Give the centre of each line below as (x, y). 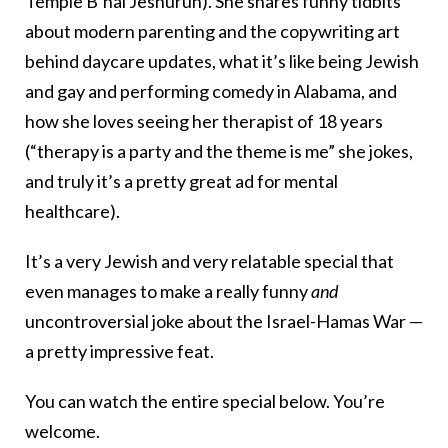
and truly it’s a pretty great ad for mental (181, 180)
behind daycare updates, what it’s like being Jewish (222, 60)
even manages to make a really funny (168, 290)
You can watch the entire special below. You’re (205, 400)
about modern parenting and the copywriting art (212, 30)
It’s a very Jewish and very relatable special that (209, 260)
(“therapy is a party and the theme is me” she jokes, (219, 150)
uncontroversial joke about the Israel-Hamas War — (224, 320)
